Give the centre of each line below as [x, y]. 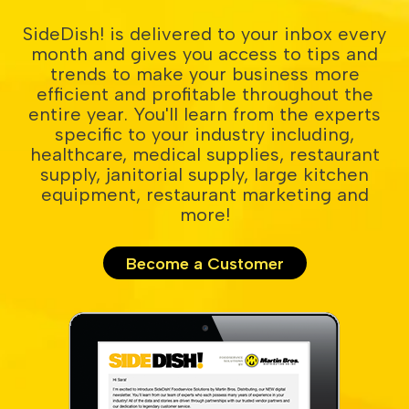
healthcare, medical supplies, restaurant [204, 155]
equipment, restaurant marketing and [204, 195]
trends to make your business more [204, 74]
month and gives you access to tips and [204, 54]
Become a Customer [204, 263]
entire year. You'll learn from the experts [204, 115]
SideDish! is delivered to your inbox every [204, 34]
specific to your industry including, [204, 135]
